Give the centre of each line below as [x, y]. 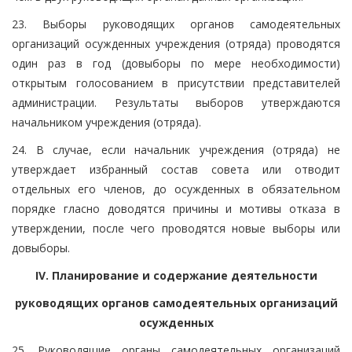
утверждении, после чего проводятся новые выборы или [176, 228]
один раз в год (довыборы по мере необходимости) [176, 63]
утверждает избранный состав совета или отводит [176, 169]
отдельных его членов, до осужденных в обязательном [176, 189]
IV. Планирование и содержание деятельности [176, 275]
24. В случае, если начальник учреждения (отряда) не [176, 149]
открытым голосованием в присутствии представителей [176, 82]
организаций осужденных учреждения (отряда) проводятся [176, 43]
